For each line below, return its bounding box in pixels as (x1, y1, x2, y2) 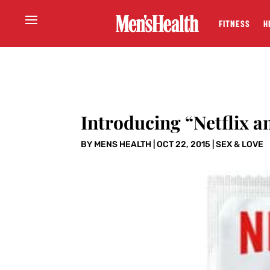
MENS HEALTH (94, 139, 152, 150)
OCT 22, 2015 (157, 139, 211, 150)
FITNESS (218, 18, 250, 29)
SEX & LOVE (216, 139, 264, 150)
